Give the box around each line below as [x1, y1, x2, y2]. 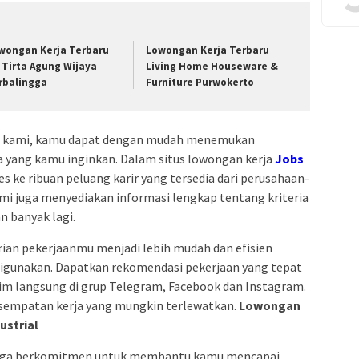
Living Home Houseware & [146, 59, 279, 74]
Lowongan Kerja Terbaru [146, 43, 270, 58]
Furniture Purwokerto [146, 75, 255, 90]
